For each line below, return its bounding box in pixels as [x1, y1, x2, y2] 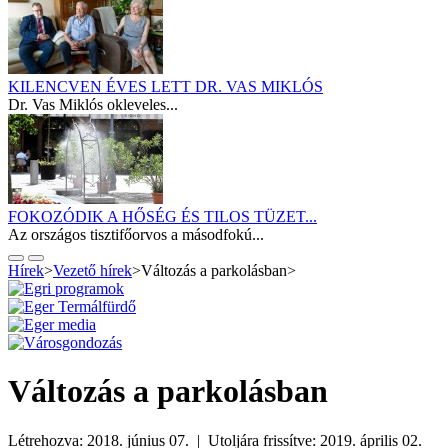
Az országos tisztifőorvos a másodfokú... [8, 225, 264, 243]
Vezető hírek [53, 261, 132, 279]
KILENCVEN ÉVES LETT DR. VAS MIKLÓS [8, 77, 323, 95]
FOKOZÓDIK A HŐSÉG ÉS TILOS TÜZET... [8, 207, 317, 225]
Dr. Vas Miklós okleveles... [8, 95, 178, 113]
